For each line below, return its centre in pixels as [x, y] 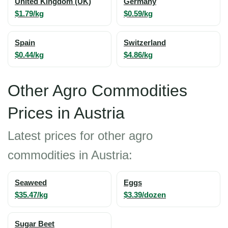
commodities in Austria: [70, 155]
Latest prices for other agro [80, 136]
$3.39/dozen [145, 195]
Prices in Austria [66, 113]
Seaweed [31, 183]
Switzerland [145, 43]
